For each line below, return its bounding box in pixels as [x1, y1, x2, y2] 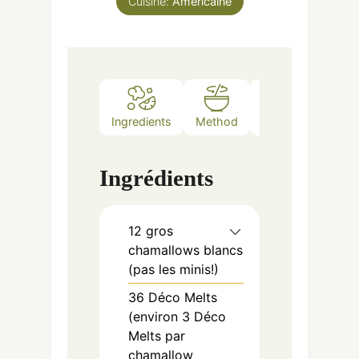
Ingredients [111, 115, 171, 129]
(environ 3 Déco [128, 308, 226, 325]
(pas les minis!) [128, 260, 219, 277]
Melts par [128, 327, 185, 344]
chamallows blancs [128, 241, 243, 258]
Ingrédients [99, 164, 213, 191]
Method [196, 115, 238, 129]
